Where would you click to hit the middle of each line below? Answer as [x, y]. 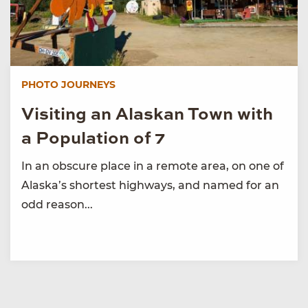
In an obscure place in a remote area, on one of [153, 166]
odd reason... [57, 204]
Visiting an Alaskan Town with [147, 115]
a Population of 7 [93, 139]
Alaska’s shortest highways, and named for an [150, 185]
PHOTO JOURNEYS [68, 84]
